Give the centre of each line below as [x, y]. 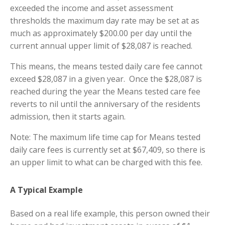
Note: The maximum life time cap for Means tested [105, 137]
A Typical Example [46, 190]
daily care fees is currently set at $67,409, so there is [108, 150]
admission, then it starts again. [68, 117]
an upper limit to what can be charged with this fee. [106, 162]
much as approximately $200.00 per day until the [101, 33]
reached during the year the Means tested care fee [105, 92]
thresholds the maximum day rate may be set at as [105, 21]
